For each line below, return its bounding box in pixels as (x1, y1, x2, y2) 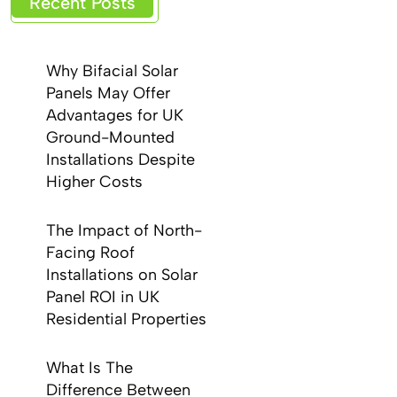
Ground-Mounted (46, 128, 175, 147)
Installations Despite (46, 150, 196, 169)
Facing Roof (46, 243, 136, 262)
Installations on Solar (46, 265, 198, 284)
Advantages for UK (46, 105, 184, 125)
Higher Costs (46, 172, 144, 191)
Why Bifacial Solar (46, 61, 179, 81)
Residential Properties (46, 309, 207, 329)
